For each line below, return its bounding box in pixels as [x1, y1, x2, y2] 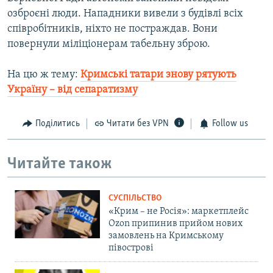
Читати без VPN [107, 119, 169, 129]
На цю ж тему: [7, 69, 80, 81]
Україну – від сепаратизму [7, 84, 138, 96]
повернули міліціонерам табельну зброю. [7, 38, 210, 51]
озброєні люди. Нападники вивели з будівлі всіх [7, 8, 243, 20]
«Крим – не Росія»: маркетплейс [108, 207, 249, 217]
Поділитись [35, 119, 80, 129]
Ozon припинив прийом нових [108, 219, 243, 229]
